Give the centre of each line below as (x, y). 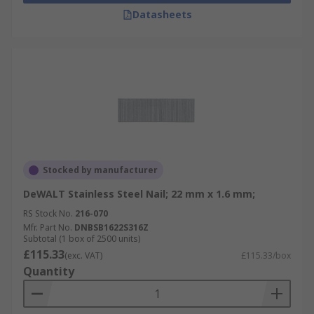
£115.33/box (266, 255)
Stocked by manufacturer (100, 170)
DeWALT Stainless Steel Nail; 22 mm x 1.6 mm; (139, 194)
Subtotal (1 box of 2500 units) (82, 239)
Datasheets (162, 14)
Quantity (49, 271)
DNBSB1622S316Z (111, 227)
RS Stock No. (48, 213)
